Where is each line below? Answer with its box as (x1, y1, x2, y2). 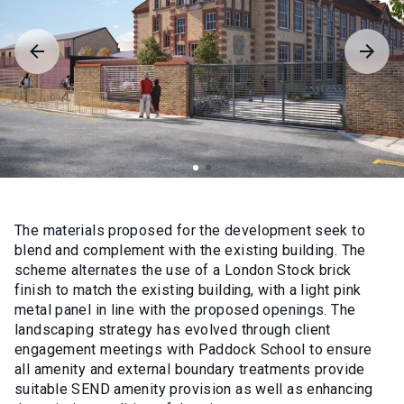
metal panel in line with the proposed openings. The (14, 301, 356, 319)
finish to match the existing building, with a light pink (14, 281, 362, 299)
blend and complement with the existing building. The (14, 242, 366, 260)
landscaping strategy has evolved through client (14, 321, 331, 339)
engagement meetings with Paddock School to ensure (14, 341, 372, 359)
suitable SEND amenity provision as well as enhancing (14, 381, 373, 399)
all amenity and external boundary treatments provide (14, 361, 365, 379)
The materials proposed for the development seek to (14, 222, 366, 240)
